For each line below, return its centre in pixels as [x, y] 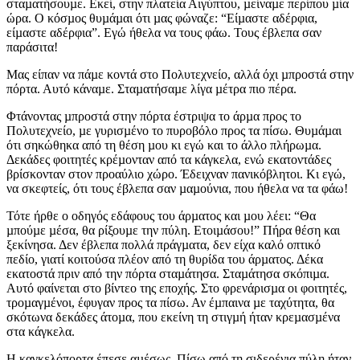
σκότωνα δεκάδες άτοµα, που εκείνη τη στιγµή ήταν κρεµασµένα [173, 317]
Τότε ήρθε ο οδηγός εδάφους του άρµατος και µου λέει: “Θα [161, 216]
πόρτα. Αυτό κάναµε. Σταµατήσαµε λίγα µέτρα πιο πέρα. [151, 89]
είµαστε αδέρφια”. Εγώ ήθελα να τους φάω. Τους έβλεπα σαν [164, 33]
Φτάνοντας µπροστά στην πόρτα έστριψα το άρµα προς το [154, 117]
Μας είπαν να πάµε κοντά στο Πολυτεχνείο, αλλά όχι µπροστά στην [180, 75]
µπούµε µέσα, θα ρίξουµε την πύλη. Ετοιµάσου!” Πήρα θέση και [173, 231]
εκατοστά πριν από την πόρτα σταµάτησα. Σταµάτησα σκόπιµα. [168, 274]
